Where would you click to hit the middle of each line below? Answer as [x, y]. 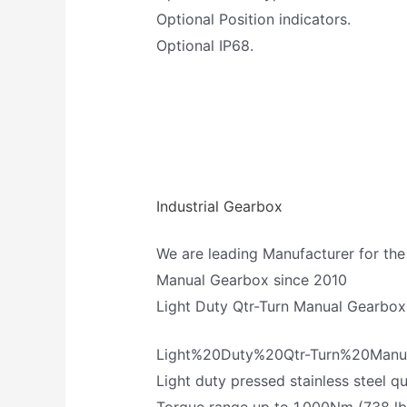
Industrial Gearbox [220, 207]
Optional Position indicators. [254, 20]
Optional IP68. [205, 46]
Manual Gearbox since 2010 [252, 280]
